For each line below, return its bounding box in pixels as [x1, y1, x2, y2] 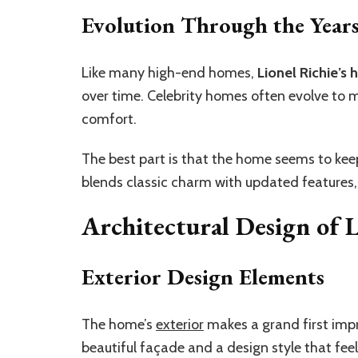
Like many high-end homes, [82, 64, 257, 82]
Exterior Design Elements [82, 261, 324, 291]
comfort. [82, 110, 137, 129]
